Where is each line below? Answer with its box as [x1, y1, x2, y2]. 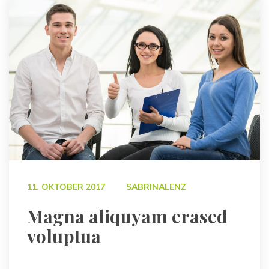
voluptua [27, 224, 101, 249]
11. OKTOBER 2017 [27, 181, 105, 193]
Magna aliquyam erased [27, 204, 228, 229]
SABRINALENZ [126, 181, 186, 193]
